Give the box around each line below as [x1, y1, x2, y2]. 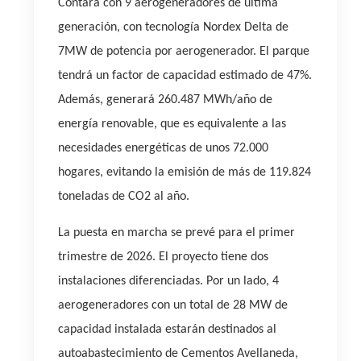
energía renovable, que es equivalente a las [58, 118, 286, 131]
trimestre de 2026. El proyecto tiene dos [58, 251, 268, 263]
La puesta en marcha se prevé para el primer [58, 226, 295, 239]
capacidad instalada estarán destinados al [58, 323, 276, 336]
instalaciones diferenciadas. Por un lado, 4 [58, 275, 279, 288]
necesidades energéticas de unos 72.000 [58, 142, 268, 155]
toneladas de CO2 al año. [58, 190, 193, 203]
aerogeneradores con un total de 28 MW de [58, 299, 288, 312]
